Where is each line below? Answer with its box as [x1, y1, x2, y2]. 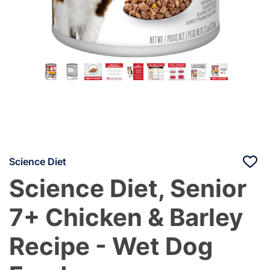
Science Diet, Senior [9, 174, 246, 204]
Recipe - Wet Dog [9, 231, 213, 262]
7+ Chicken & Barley [9, 202, 243, 233]
